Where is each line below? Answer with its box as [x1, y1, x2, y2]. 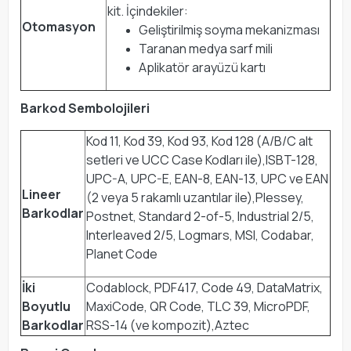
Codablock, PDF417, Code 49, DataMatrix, [86, 278, 323, 296]
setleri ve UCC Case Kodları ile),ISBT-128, [86, 150, 318, 168]
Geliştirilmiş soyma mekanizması [139, 20, 320, 38]
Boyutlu [22, 297, 71, 315]
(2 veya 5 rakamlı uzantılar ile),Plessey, [86, 188, 304, 206]
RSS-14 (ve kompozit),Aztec [86, 316, 249, 334]
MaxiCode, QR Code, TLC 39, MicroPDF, [86, 297, 310, 315]
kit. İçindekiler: [107, 2, 188, 20]
